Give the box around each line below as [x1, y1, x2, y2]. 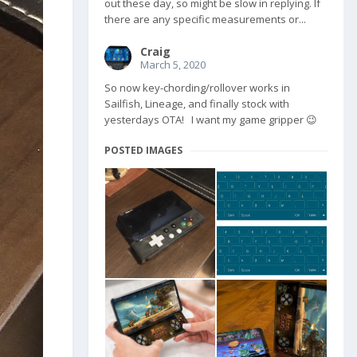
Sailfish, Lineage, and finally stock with [104, 96, 289, 112]
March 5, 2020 [140, 57, 206, 73]
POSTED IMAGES [104, 143, 182, 158]
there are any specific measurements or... [104, 12, 306, 27]
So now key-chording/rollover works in [104, 80, 290, 96]
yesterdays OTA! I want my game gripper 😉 [104, 112, 317, 127]
